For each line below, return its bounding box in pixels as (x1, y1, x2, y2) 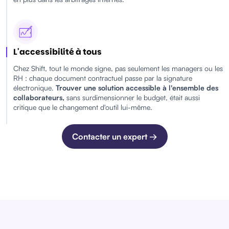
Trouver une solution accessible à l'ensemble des (56, 83, 218, 92)
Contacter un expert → (72, 131, 157, 142)
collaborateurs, (13, 93, 66, 102)
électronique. (13, 83, 56, 92)
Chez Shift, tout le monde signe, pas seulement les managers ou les (13, 63, 223, 73)
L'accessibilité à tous (13, 46, 102, 58)
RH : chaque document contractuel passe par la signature (13, 73, 192, 82)
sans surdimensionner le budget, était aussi (66, 93, 200, 102)
